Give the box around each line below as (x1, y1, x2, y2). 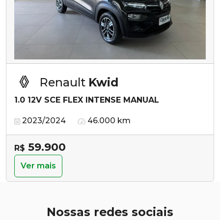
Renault (40, 75, 88, 89)
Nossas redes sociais (47, 204, 173, 219)
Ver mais (21, 161, 56, 170)
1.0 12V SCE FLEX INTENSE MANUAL (14, 95, 159, 105)
